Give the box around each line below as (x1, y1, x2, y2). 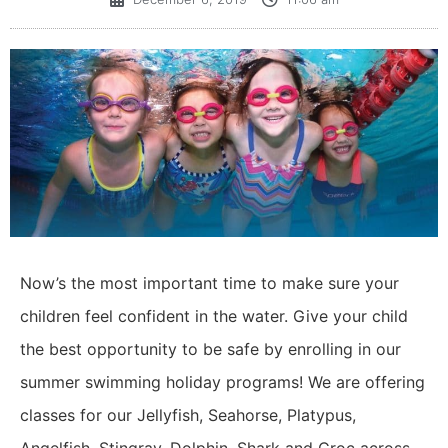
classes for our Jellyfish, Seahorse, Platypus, (20, 405, 356, 426)
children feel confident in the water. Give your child (20, 306, 408, 327)
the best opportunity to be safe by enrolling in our (20, 339, 401, 360)
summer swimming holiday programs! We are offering (20, 372, 425, 393)
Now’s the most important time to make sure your (20, 273, 399, 294)
